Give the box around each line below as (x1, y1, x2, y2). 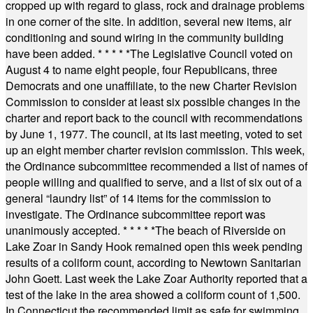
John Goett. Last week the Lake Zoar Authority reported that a (6, 270, 307, 286)
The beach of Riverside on (155, 222, 286, 238)
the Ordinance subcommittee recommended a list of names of (6, 158, 307, 174)
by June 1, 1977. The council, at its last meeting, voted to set (6, 126, 302, 142)
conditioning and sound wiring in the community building (6, 29, 284, 45)
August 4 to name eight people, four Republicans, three (6, 61, 277, 78)
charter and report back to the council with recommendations (6, 110, 303, 126)
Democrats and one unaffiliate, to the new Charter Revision (6, 78, 297, 94)
